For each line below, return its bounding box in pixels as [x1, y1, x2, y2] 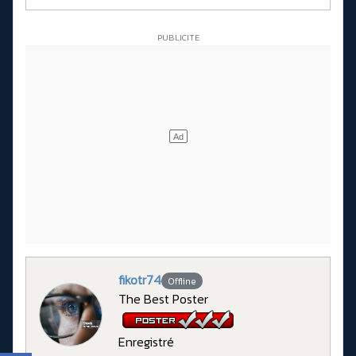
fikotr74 [118, 269, 161, 289]
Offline [167, 273, 196, 288]
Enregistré [118, 331, 174, 351]
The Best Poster [118, 288, 208, 308]
